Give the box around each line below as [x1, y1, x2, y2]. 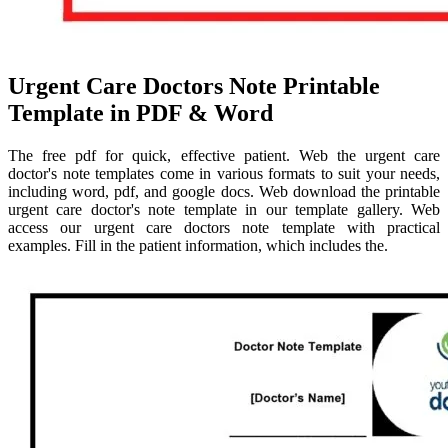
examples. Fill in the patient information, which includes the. [8, 237, 388, 255]
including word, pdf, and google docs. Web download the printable [8, 183, 440, 201]
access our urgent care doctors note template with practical [8, 219, 440, 237]
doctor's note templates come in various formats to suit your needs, [8, 165, 440, 183]
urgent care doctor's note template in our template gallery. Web [8, 201, 440, 219]
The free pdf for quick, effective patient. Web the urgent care [8, 147, 440, 165]
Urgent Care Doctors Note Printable [8, 73, 380, 100]
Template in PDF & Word [8, 100, 273, 127]
